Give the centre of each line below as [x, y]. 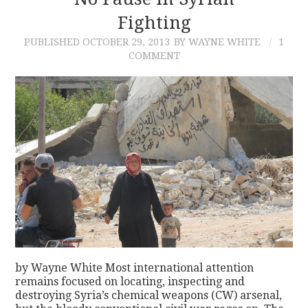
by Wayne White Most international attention [135, 267]
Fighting [154, 22]
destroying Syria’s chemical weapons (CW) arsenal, [149, 295]
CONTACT [64, 31]
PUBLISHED [53, 42]
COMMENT [154, 55]
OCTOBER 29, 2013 [126, 42]
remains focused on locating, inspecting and [130, 281]
